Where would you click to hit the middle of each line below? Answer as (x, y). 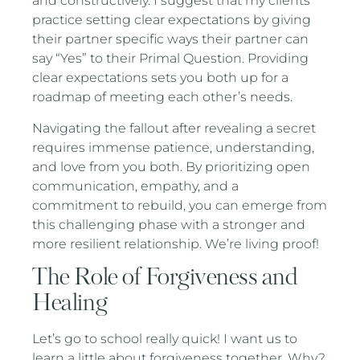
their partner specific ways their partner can (171, 39)
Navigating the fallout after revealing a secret (174, 128)
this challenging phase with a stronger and (169, 224)
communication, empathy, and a (136, 186)
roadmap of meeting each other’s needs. (163, 97)
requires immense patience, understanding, (174, 147)
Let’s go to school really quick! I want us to (165, 339)
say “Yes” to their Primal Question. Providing (171, 59)
